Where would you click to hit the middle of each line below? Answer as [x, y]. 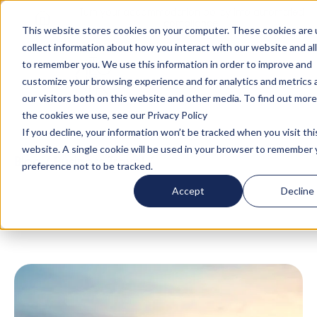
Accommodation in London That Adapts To [146, 180]
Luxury [177, 163]
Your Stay [42, 196]
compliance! [192, 24]
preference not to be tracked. [87, 166]
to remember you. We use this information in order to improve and [167, 64]
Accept [189, 190]
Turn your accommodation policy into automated [192, 13]
